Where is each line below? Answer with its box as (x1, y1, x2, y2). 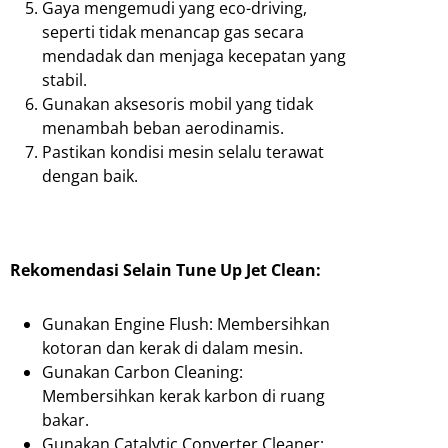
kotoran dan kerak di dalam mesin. (42, 337, 303, 360)
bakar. (42, 409, 89, 432)
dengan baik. (42, 165, 138, 188)
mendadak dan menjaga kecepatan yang (42, 45, 346, 68)
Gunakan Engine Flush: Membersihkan (42, 313, 330, 336)
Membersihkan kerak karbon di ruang (42, 385, 325, 408)
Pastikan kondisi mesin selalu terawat (42, 141, 324, 164)
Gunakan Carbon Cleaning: (42, 361, 243, 384)
